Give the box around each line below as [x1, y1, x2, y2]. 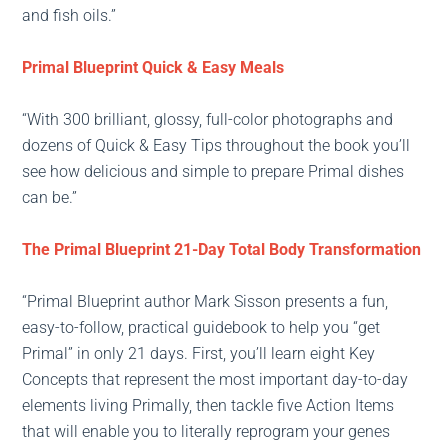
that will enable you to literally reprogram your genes [22, 422, 391, 442]
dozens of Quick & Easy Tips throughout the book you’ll [22, 136, 411, 156]
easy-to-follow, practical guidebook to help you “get [22, 318, 381, 338]
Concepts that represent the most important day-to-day [22, 370, 409, 390]
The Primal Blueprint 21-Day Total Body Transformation [22, 240, 422, 260]
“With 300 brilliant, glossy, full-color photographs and [22, 110, 394, 130]
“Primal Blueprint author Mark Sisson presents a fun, [22, 292, 389, 312]
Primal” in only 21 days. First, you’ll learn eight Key [22, 344, 376, 364]
